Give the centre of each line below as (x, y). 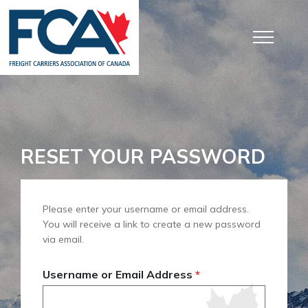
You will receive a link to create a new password (152, 224)
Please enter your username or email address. (146, 209)
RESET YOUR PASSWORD (143, 156)
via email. (63, 239)
